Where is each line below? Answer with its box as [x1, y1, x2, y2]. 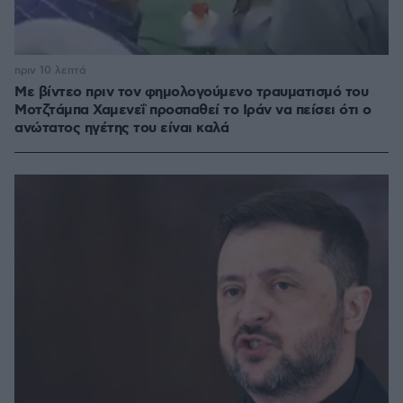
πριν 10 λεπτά [14, 64, 86, 78]
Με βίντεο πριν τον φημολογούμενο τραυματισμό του [14, 83, 368, 103]
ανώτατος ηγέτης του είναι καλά [14, 119, 228, 139]
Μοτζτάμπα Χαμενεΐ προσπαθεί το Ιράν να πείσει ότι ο [14, 101, 372, 121]
